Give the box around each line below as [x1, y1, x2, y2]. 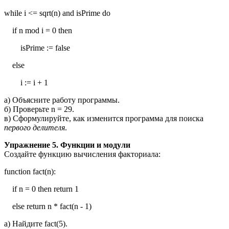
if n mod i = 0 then [4, 26, 72, 35]
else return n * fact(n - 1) [4, 202, 91, 211]
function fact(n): [4, 167, 56, 176]
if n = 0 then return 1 [4, 185, 79, 194]
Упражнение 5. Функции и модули [4, 141, 130, 150]
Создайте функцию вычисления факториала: [4, 150, 161, 159]
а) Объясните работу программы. [4, 96, 120, 105]
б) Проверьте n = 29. [4, 105, 74, 114]
